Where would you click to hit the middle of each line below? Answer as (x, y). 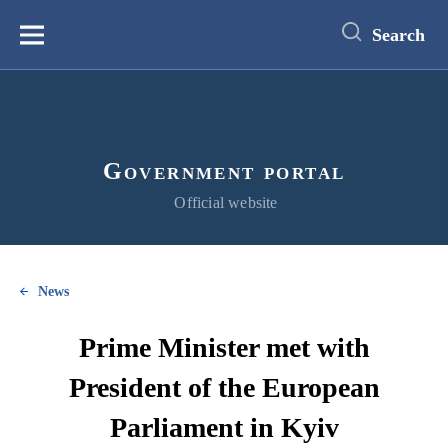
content (33, 29)
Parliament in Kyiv (224, 427)
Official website (226, 202)
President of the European (224, 387)
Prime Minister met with (224, 347)
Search (398, 34)
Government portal (224, 170)
